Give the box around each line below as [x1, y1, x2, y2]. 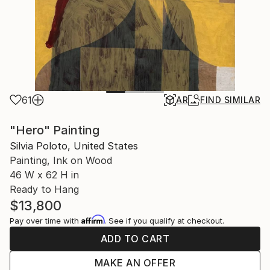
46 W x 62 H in [10, 169, 79, 181]
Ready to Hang [10, 183, 79, 195]
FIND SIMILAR [200, 95, 260, 105]
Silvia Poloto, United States [10, 140, 138, 152]
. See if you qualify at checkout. [104, 216, 224, 225]
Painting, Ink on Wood [10, 154, 112, 166]
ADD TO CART [100, 233, 170, 245]
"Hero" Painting [10, 123, 99, 137]
